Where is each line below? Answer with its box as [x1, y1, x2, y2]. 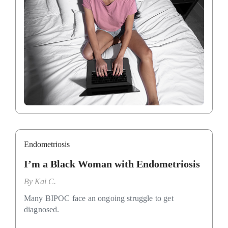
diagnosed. [24, 205, 60, 214]
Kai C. [35, 177, 56, 186]
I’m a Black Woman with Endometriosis [24, 158, 200, 170]
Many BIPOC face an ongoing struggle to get [24, 194, 174, 203]
